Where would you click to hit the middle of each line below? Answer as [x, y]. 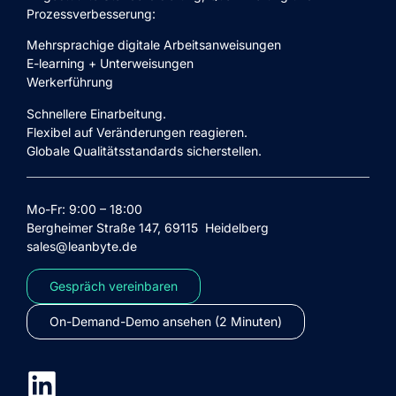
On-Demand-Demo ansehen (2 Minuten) [166, 321]
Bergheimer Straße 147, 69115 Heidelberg [148, 228]
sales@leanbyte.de [82, 247]
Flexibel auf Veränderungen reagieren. [137, 132]
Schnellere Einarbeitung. [96, 113]
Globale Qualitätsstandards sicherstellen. [144, 150]
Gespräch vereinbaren [114, 286]
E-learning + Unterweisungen [110, 64]
